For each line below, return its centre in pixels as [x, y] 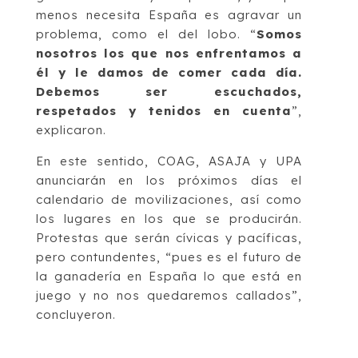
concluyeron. [76, 314]
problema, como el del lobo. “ [146, 34]
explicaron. [71, 129]
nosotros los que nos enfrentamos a [169, 53]
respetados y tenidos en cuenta [164, 110]
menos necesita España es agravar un [169, 14]
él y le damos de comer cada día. [169, 72]
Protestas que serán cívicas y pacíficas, [169, 237]
